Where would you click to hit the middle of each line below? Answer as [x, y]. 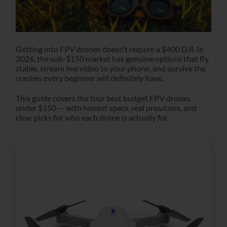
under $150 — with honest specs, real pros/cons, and [106, 107]
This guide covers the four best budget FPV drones [103, 98]
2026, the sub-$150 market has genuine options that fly [112, 58]
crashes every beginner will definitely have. [89, 78]
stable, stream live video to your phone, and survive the [111, 68]
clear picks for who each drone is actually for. [92, 117]
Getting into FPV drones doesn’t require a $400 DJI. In [110, 49]
